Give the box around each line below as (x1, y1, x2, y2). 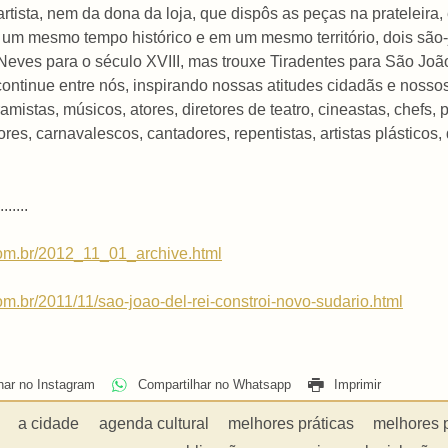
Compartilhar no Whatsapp (133, 376, 291, 392)
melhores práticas (227, 415, 354, 433)
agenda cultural (98, 415, 209, 433)
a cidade (18, 415, 80, 433)
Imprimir (329, 376, 381, 392)
